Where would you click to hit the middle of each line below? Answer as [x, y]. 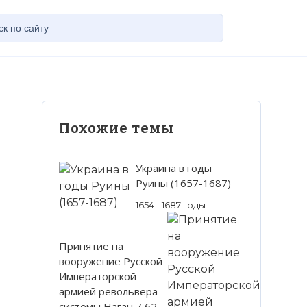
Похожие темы [116, 128]
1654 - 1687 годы [171, 205]
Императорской [98, 276]
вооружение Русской [111, 261]
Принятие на [91, 246]
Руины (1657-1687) [183, 183]
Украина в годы [174, 168]
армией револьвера [108, 291]
